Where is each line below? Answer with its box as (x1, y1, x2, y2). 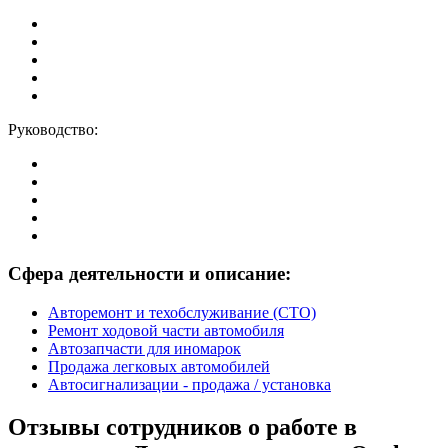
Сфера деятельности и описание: (8, 263, 291, 285)
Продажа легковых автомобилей (48, 358, 270, 376)
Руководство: (8, 120, 98, 138)
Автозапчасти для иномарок (48, 340, 241, 358)
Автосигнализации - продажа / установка (48, 376, 331, 394)
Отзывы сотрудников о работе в (8, 413, 357, 440)
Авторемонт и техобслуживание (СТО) (48, 304, 316, 322)
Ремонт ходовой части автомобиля (48, 322, 284, 340)
